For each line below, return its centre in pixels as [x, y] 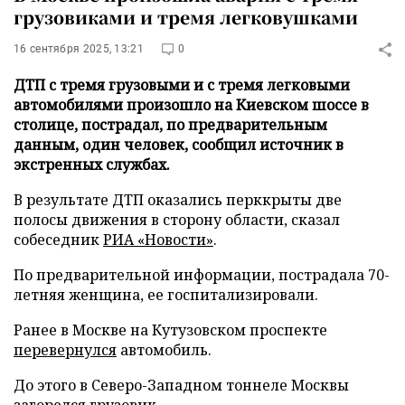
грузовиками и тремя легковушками [186, 17]
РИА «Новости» [158, 240]
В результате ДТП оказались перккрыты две [178, 200]
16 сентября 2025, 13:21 [79, 49]
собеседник [58, 240]
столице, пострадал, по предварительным [170, 125]
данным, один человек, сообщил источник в [179, 145]
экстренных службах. [92, 165]
